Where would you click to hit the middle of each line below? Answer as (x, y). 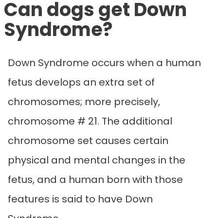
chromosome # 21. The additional (90, 121)
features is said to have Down (80, 199)
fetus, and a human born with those (95, 179)
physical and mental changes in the (97, 160)
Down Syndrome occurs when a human (104, 63)
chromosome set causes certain (88, 140)
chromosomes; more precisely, (84, 101)
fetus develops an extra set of (81, 82)
